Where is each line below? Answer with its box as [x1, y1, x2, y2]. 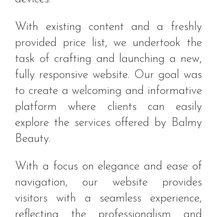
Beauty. [15, 133, 51, 145]
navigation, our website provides [15, 177, 202, 189]
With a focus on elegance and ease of [15, 161, 202, 173]
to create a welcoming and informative [15, 85, 202, 97]
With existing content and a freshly [15, 21, 202, 33]
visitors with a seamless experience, [15, 193, 202, 205]
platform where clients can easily [15, 101, 202, 113]
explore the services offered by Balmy [15, 117, 202, 129]
